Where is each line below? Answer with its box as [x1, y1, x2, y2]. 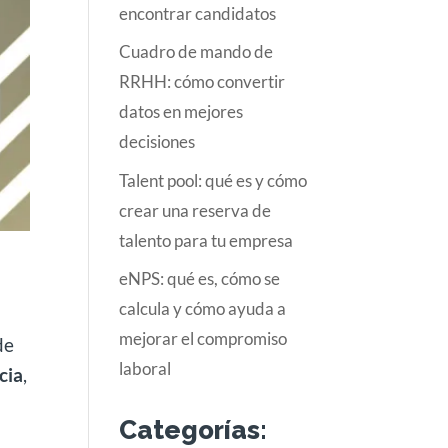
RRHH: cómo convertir [119, 71, 286, 92]
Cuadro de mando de [119, 41, 274, 62]
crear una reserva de [119, 199, 272, 221]
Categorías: [119, 415, 268, 445]
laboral [119, 358, 172, 379]
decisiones [119, 131, 196, 152]
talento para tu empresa [119, 229, 294, 251]
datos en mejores [119, 101, 244, 122]
